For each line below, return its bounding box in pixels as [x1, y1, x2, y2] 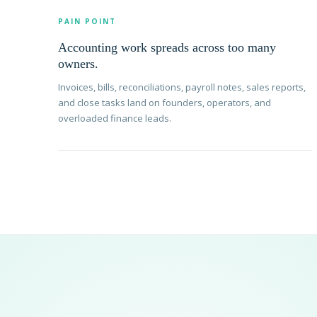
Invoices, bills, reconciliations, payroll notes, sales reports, [58, 81, 306, 94]
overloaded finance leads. [58, 112, 171, 125]
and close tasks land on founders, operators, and [58, 96, 271, 110]
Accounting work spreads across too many [58, 40, 276, 55]
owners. [58, 57, 98, 71]
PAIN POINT [58, 16, 116, 27]
